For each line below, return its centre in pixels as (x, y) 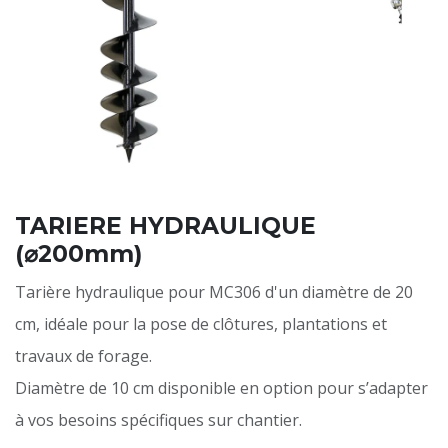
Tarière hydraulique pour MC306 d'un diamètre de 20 (214, 292)
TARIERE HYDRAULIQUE (165, 225)
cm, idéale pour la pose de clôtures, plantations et (201, 324)
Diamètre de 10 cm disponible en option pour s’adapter (221, 388)
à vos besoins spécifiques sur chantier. (158, 420)
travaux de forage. (83, 356)
